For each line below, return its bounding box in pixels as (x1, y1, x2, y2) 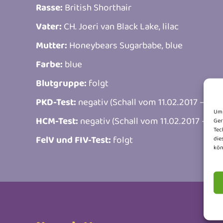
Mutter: (36, 38, 67, 52)
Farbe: (36, 57, 63, 71)
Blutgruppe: (36, 76, 87, 90)
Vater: (36, 19, 62, 33)
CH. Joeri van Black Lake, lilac (62, 19, 179, 33)
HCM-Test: (36, 113, 78, 127)
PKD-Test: (36, 95, 76, 109)
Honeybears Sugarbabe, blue (67, 38, 183, 52)
